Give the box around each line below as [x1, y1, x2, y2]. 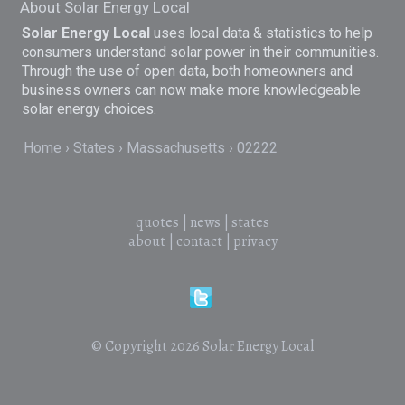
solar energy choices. [22, 99, 157, 118]
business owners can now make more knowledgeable [22, 80, 362, 99]
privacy [232, 231, 278, 252]
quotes [136, 212, 179, 233]
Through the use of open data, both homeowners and [22, 61, 353, 80]
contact [175, 231, 222, 252]
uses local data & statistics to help [150, 24, 373, 42]
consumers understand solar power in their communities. [22, 42, 380, 61]
